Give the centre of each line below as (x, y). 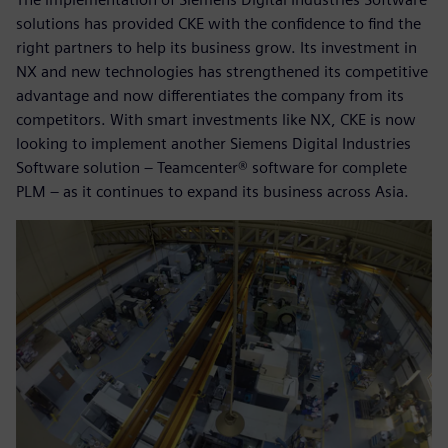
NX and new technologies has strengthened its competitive (222, 72)
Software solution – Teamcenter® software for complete (211, 168)
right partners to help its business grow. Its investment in (216, 48)
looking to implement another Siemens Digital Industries (213, 144)
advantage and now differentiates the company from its (210, 96)
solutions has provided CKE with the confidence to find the (218, 24)
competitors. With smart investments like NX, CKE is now (216, 120)
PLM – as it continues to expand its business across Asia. (212, 192)
